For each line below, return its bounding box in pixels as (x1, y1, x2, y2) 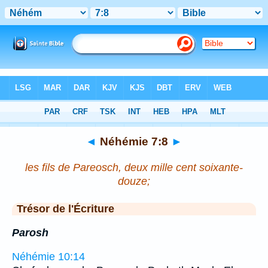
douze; (118, 175, 150, 187)
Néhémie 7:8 (97, 135, 171, 148)
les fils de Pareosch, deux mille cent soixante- (25, 162, 243, 173)
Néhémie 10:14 (12, 251, 85, 263)
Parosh (12, 226, 48, 239)
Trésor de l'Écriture (17, 203, 114, 215)
